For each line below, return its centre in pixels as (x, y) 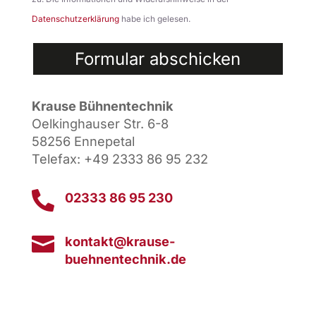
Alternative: (58, 84)
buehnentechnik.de (125, 259)
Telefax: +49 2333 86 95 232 (120, 158)
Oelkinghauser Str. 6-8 (100, 123)
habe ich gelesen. (154, 19)
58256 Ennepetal (83, 141)
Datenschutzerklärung (75, 19)
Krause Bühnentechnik (102, 105)
